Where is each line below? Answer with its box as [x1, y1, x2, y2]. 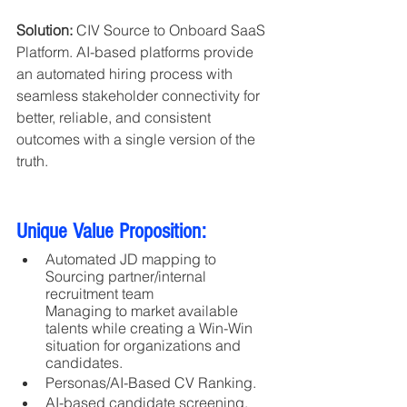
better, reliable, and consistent [16, 108, 214, 127]
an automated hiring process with [16, 65, 236, 84]
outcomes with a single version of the [16, 130, 259, 149]
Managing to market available [45, 302, 242, 321]
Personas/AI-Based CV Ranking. [45, 373, 256, 392]
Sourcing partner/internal [45, 267, 210, 286]
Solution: [16, 21, 73, 40]
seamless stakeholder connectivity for [16, 86, 263, 105]
